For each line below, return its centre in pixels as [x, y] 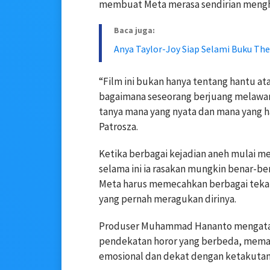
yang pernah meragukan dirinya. [168, 199]
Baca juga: [134, 30]
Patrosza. [118, 127]
